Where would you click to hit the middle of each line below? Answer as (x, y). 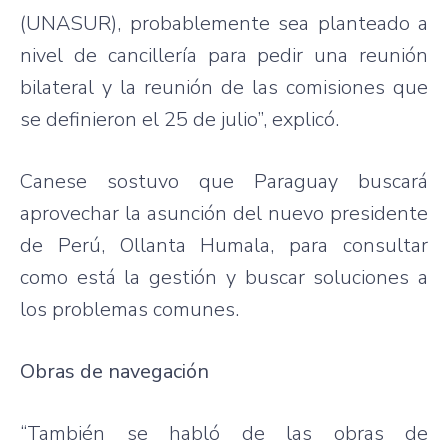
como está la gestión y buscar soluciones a (224, 277)
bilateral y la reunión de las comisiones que (224, 87)
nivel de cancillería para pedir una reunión (224, 55)
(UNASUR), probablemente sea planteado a (224, 23)
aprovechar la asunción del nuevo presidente (224, 213)
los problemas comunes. (129, 309)
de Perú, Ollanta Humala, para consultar (224, 245)
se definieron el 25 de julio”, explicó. (179, 119)
